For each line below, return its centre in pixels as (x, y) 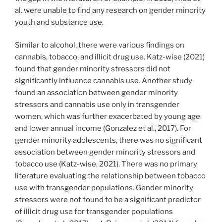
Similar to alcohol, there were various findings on (100, 45)
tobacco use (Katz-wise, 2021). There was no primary (106, 164)
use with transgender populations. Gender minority (104, 188)
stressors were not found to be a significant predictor (108, 200)
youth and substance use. (60, 22)
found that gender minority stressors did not (93, 69)
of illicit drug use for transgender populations (94, 212)
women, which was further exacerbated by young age (108, 116)
